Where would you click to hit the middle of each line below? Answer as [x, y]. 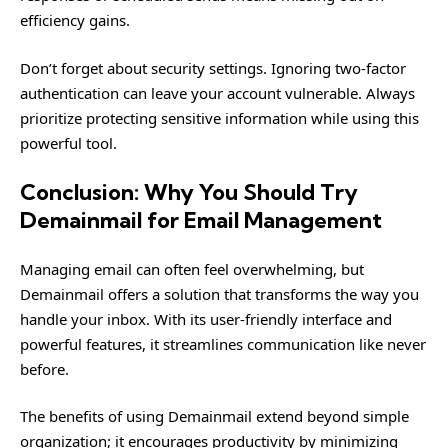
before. [44, 368]
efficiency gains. [75, 20]
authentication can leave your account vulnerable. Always [217, 92]
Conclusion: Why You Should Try [189, 192]
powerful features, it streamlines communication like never [223, 343]
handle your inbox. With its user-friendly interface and [206, 318]
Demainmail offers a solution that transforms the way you [219, 293]
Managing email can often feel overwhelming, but [192, 268]
